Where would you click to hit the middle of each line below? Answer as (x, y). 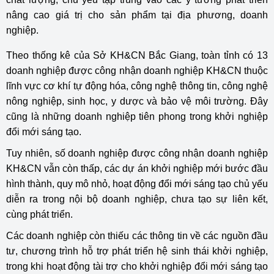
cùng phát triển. (41, 214)
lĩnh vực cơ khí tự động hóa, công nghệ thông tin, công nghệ (137, 86)
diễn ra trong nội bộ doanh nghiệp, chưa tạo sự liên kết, (137, 199)
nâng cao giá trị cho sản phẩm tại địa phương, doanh (137, 15)
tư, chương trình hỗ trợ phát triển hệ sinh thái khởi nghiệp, (137, 251)
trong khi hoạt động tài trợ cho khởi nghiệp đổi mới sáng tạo (137, 266)
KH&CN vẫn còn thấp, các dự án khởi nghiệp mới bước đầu (137, 168)
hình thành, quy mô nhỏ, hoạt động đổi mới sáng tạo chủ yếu (137, 184)
